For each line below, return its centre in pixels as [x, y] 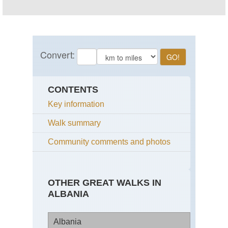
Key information [76, 104]
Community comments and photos [109, 142]
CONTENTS [73, 90]
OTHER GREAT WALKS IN [105, 183]
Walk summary [74, 123]
